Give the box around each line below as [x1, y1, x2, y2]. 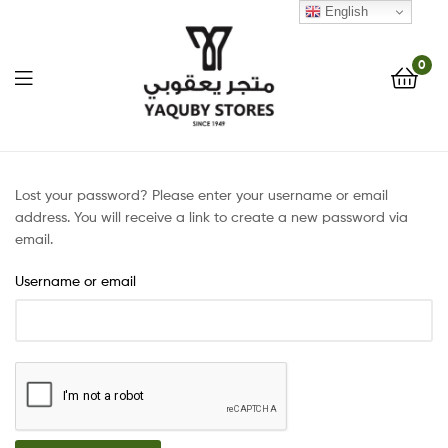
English [321, 3, 369, 19]
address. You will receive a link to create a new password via [15, 208, 408, 226]
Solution [130, 407, 230, 442]
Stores [130, 182, 205, 217]
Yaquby [130, 137, 223, 172]
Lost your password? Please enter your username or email [15, 186, 388, 204]
